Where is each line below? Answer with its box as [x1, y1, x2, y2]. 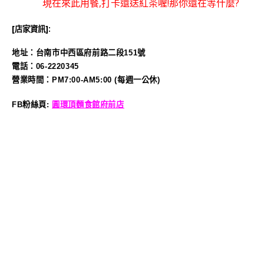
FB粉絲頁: [12, 100, 52, 110]
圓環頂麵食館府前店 [52, 100, 124, 110]
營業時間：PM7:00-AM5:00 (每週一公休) [12, 75, 160, 85]
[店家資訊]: [12, 23, 51, 34]
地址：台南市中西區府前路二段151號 [12, 48, 146, 58]
